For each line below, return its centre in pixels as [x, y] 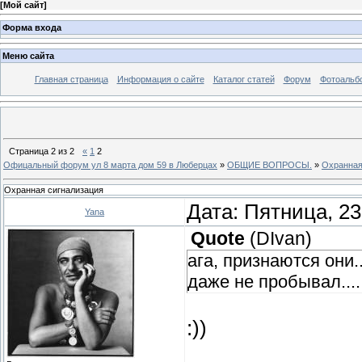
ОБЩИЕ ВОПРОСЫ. [269, 164]
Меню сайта [28, 56]
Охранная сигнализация [54, 190]
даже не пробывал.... [274, 282]
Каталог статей [244, 80]
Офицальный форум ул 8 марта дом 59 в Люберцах [110, 164]
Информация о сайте [160, 80]
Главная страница [71, 80]
